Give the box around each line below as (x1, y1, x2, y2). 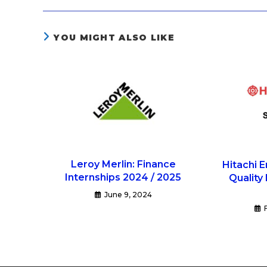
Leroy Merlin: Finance (70, 158, 176, 170)
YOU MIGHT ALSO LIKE (54, 32, 175, 43)
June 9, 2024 (104, 190, 152, 199)
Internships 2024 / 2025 (65, 171, 182, 183)
